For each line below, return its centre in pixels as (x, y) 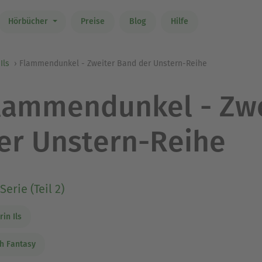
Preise (92, 22)
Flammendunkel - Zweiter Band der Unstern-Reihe (113, 63)
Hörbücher (29, 22)
